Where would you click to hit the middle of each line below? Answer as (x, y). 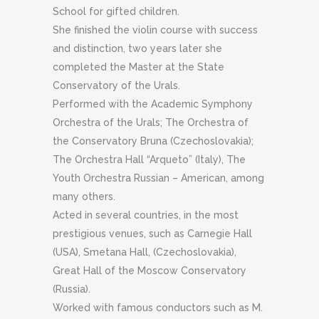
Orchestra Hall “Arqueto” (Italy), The (160, 159)
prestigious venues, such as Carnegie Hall (152, 233)
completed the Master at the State (138, 67)
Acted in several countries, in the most (146, 215)
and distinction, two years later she (137, 48)
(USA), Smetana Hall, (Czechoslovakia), (145, 252)
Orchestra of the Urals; (109, 122)
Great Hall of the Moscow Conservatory (150, 270)
